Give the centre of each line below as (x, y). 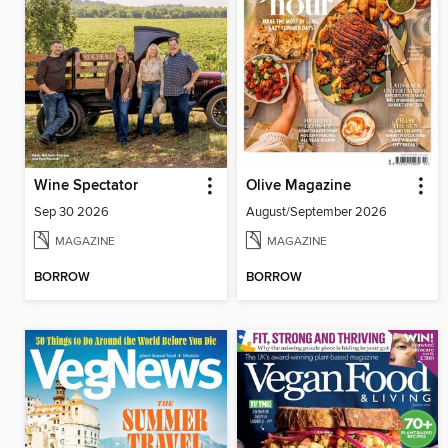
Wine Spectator (86, 185)
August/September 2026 (316, 211)
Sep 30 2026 (71, 211)
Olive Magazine (298, 185)
